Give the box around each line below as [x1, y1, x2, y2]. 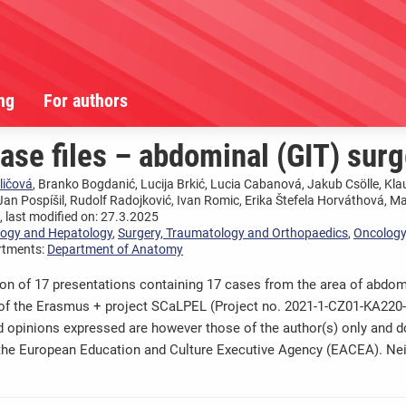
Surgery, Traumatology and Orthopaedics [118, 226, 348, 241]
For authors [43, 90, 128, 112]
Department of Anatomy [47, 242, 183, 257]
